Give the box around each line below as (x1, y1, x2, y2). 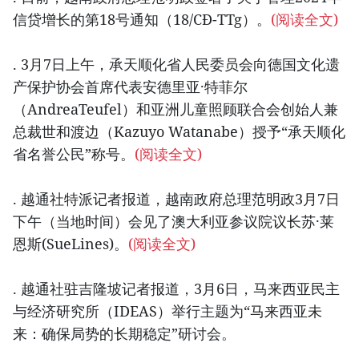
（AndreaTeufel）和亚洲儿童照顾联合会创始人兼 (13, 99, 338, 119)
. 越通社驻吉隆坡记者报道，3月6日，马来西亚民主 (13, 279, 340, 299)
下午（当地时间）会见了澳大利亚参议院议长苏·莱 (13, 212, 334, 232)
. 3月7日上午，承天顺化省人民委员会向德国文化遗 (13, 54, 340, 75)
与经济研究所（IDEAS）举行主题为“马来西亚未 (13, 301, 322, 321)
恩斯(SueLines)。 (13, 234, 128, 254)
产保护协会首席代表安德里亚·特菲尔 (13, 77, 248, 97)
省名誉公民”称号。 (13, 144, 135, 164)
